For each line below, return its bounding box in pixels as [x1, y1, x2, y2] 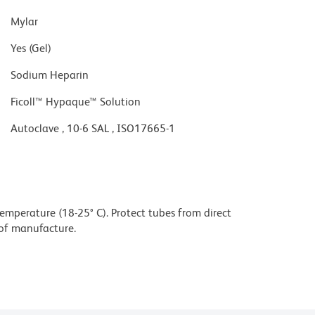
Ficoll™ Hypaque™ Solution [11, 95, 141, 108]
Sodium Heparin [11, 68, 89, 82]
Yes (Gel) [11, 41, 51, 55]
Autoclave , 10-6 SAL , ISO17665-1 [11, 122, 175, 135]
